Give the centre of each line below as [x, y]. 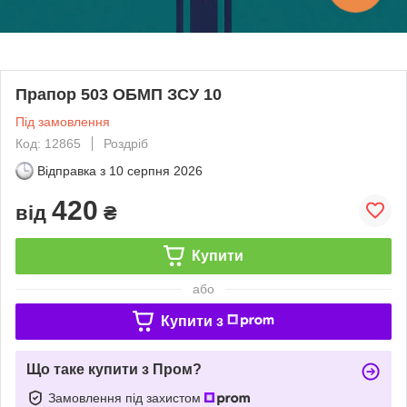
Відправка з [71, 170]
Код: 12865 [48, 143]
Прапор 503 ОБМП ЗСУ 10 [119, 94]
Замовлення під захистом [126, 397]
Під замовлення [63, 121]
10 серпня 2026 [156, 170]
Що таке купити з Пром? [114, 369]
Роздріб [126, 143]
